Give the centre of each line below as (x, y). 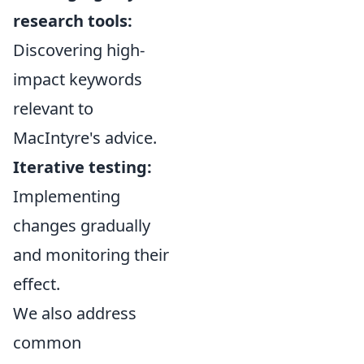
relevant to (53, 109)
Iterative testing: (82, 167)
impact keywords (78, 80)
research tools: (73, 21)
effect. (37, 284)
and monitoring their (91, 255)
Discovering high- (79, 50)
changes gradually (82, 226)
